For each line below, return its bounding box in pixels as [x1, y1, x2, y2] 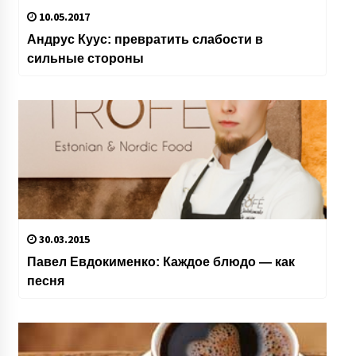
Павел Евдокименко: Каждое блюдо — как [26, 254, 295, 269]
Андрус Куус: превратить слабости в [26, 32, 263, 47]
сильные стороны [26, 51, 144, 66]
